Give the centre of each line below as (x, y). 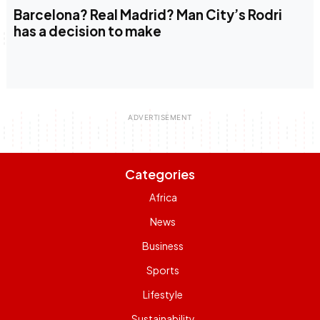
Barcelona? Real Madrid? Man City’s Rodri (147, 15)
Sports (163, 270)
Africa (163, 197)
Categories (160, 174)
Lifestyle (163, 294)
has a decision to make (87, 31)
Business (163, 245)
